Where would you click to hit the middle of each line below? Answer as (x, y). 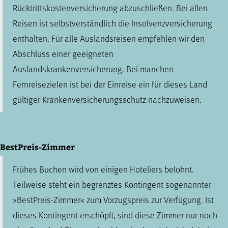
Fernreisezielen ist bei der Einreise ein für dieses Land (110, 84)
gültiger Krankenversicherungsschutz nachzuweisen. (107, 99)
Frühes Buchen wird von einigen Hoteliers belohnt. (103, 169)
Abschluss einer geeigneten (63, 53)
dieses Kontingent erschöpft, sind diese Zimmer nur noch (115, 215)
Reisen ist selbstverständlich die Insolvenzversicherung (112, 23)
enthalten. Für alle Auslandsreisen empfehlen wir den (109, 38)
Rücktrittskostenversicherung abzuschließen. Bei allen (110, 8)
